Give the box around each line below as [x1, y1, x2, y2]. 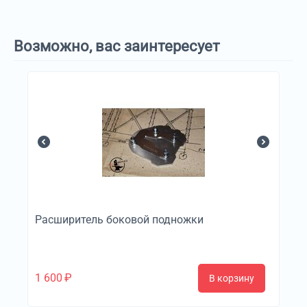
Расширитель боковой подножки [35, 213, 204, 227]
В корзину [209, 272, 254, 284]
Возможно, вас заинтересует [14, 38, 220, 56]
